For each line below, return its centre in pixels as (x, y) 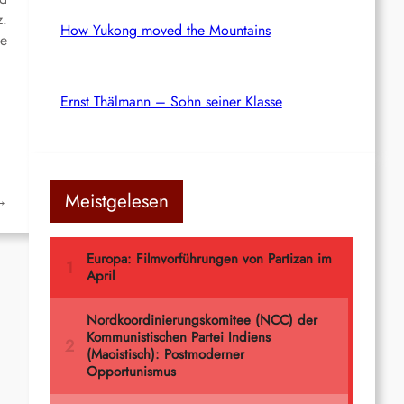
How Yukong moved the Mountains (165, 30)
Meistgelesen (117, 201)
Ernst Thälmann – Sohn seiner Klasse (171, 101)
